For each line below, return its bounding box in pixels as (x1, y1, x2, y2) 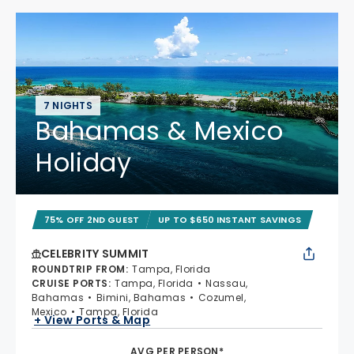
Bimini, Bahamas (96, 291, 186, 304)
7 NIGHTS (43, 99, 92, 112)
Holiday (36, 145, 132, 180)
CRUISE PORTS (32, 277, 108, 290)
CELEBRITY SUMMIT (41, 246, 149, 262)
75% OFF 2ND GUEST (44, 213, 140, 226)
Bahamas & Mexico (36, 113, 284, 149)
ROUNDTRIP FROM (32, 262, 126, 276)
